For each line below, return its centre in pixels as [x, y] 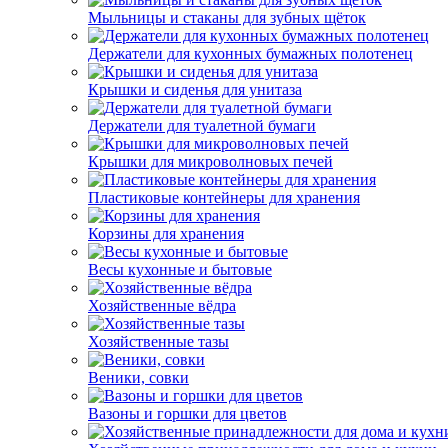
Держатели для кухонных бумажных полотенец [250, 53]
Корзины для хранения [166, 233]
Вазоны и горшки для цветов [187, 413]
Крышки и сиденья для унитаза [195, 89]
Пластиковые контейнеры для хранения [224, 197]
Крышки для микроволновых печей [210, 161]
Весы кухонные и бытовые [180, 269]
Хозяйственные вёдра [162, 305]
